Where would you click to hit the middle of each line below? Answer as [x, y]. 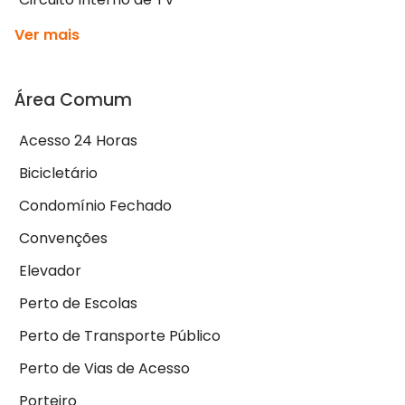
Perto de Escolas [78, 304]
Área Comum [73, 100]
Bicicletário [58, 174]
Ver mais [47, 35]
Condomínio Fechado [95, 206]
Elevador [50, 271]
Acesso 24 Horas [78, 141]
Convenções [63, 239]
